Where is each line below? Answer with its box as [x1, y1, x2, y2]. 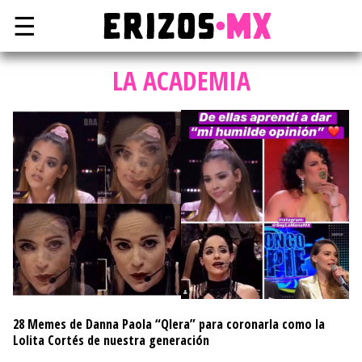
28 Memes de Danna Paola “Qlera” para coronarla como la [13, 315, 325, 334]
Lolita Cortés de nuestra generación [13, 331, 209, 350]
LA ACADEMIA [112, 63, 250, 98]
